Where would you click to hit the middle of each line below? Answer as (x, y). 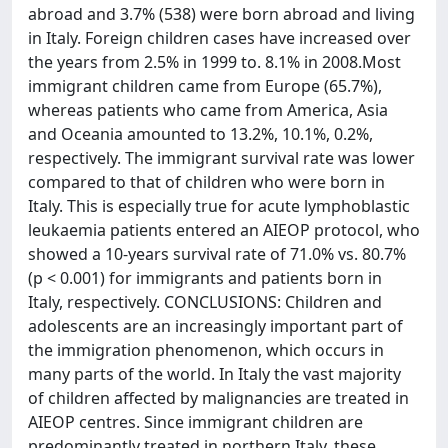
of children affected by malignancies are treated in (218, 398)
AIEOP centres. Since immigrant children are (195, 422)
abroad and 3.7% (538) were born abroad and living (221, 14)
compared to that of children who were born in (206, 182)
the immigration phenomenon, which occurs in (206, 350)
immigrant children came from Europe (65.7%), (205, 86)
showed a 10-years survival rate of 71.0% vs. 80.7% (217, 254)
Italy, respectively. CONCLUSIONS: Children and (205, 302)
